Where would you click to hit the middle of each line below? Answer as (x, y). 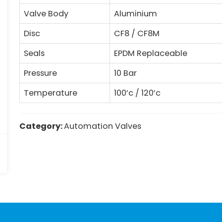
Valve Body (46, 13)
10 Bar (125, 73)
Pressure (40, 73)
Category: (42, 126)
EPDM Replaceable (151, 53)
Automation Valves (103, 126)
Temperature (51, 93)
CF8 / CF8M (137, 33)
